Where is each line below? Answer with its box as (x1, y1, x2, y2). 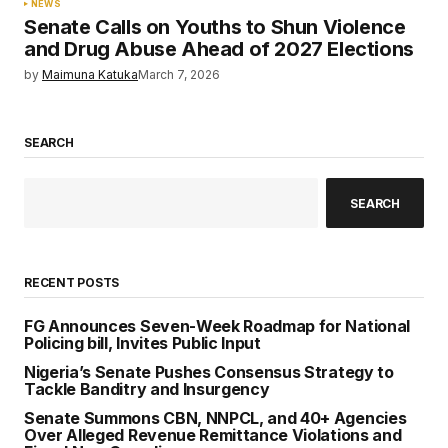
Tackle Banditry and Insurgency (24, 379, 270, 400)
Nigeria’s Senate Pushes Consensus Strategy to (24, 362, 394, 383)
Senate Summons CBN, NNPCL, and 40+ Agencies (24, 408, 407, 429)
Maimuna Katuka (42, 67, 138, 82)
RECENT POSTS (24, 275, 120, 291)
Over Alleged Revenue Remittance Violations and (24, 425, 402, 446)
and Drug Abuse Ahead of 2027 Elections (24, 37, 414, 61)
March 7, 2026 (138, 67, 220, 82)
